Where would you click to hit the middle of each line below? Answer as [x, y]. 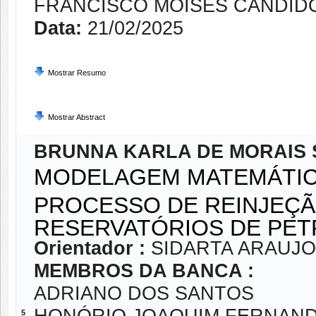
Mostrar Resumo [77, 73]
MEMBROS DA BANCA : [144, 271]
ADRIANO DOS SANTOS [144, 293]
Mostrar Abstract [77, 117]
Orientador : [92, 248]
